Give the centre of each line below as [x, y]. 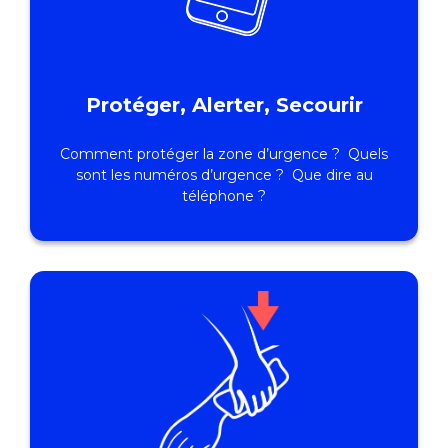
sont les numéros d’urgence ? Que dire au [224, 175]
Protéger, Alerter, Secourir [224, 105]
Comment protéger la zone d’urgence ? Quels [224, 154]
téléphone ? [224, 196]
